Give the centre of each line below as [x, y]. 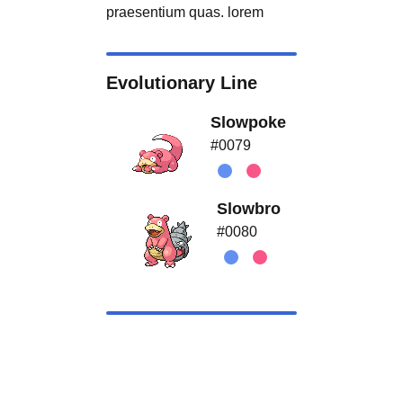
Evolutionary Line [182, 82]
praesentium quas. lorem [185, 12]
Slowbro [248, 208]
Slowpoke [248, 122]
